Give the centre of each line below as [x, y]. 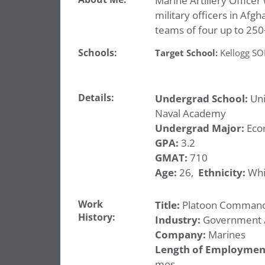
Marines [225, 235]
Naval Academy [190, 113]
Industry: [177, 220]
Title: [167, 205]
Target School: [186, 53]
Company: [180, 235]
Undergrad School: [201, 98]
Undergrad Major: [199, 128]
